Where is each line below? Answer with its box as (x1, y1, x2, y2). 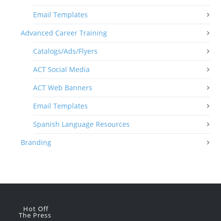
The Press (18, 210, 53, 220)
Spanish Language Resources (33, 119, 130, 129)
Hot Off (23, 204, 49, 213)
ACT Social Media (33, 64, 90, 74)
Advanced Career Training (21, 28, 108, 37)
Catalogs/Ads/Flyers (33, 46, 98, 56)
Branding (21, 137, 52, 147)
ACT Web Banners (33, 82, 93, 92)
